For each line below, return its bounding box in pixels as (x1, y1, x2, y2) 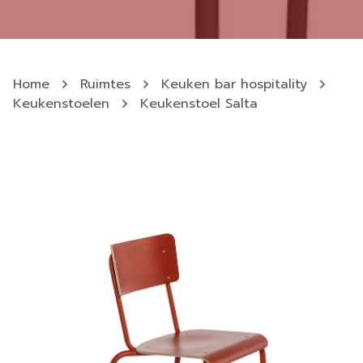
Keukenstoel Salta (140, 94, 258, 113)
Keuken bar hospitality (161, 75, 307, 94)
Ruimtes (80, 75, 130, 94)
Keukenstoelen (13, 94, 109, 113)
